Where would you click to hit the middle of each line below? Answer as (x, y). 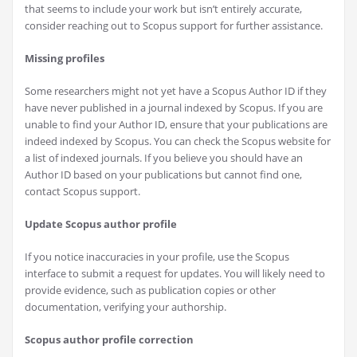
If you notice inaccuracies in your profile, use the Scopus (157, 257)
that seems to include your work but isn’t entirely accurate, (163, 9)
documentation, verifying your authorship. (126, 307)
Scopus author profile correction (109, 340)
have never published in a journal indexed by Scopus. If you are (174, 108)
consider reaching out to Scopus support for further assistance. (174, 26)
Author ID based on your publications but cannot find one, (163, 175)
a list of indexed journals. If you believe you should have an (164, 158)
